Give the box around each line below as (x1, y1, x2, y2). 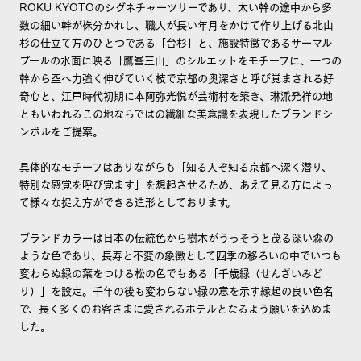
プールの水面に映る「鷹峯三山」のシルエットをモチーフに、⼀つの (19, 52, 342, 68)
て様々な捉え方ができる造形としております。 (19, 193, 236, 210)
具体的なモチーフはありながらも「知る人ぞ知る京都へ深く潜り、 (19, 158, 332, 174)
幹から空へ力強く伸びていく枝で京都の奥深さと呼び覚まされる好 (19, 69, 334, 85)
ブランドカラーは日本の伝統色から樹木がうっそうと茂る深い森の (19, 229, 334, 245)
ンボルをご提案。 (19, 122, 103, 139)
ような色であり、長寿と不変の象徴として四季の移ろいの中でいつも (19, 247, 342, 263)
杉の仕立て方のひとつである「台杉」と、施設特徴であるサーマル (19, 34, 332, 50)
